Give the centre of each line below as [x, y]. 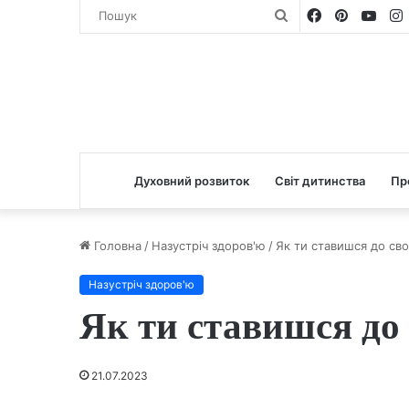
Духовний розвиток [192, 181]
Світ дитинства [320, 181]
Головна [116, 246]
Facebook [355, 15]
